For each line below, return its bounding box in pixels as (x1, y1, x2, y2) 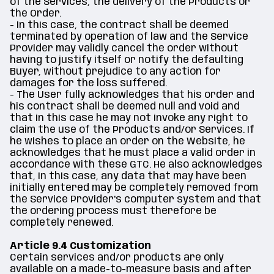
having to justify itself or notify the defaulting (10, 55, 243, 65)
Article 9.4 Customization (10, 241, 151, 251)
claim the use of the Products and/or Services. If (10, 125, 254, 135)
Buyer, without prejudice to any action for (10, 67, 221, 77)
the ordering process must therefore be (10, 206, 217, 217)
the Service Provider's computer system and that (10, 194, 261, 205)
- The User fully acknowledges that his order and (10, 90, 254, 100)
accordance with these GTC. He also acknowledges (10, 160, 262, 170)
